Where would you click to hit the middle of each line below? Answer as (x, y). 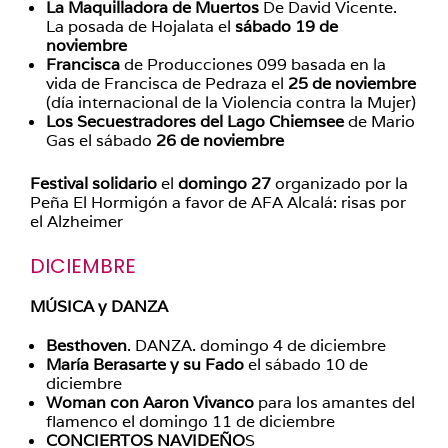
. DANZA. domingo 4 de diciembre (256, 345)
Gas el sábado (101, 140)
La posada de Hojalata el (140, 26)
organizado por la (341, 183)
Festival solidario (95, 183)
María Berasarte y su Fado (145, 364)
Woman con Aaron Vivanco (150, 402)
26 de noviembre (220, 140)
